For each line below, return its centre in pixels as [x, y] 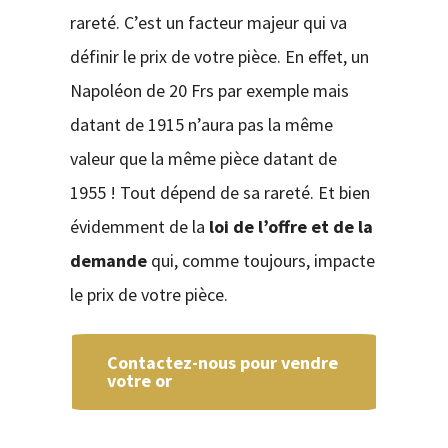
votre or [139, 380]
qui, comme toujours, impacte [260, 260]
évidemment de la [137, 226]
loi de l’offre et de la [288, 226]
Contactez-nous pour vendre [222, 362]
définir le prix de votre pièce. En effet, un [219, 56]
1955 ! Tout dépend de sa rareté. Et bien [219, 192]
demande [108, 260]
